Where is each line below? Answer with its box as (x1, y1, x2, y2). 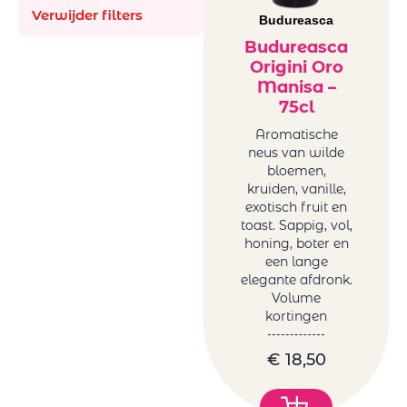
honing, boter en (243, 235, 349, 253)
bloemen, (266, 163, 326, 180)
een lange (264, 253, 328, 271)
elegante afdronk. (240, 272, 352, 289)
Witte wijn (82, 15, 149, 32)
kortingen (265, 308, 327, 325)
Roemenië (94, 37, 159, 55)
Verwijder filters (32, 6, 143, 25)
